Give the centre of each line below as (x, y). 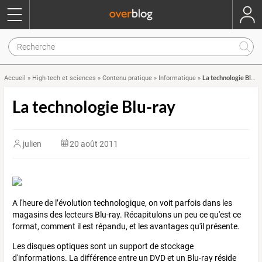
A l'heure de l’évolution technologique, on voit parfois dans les (122, 203)
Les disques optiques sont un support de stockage (103, 246)
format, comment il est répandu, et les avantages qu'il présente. (126, 226)
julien (32, 144)
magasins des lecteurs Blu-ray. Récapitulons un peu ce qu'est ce (127, 214)
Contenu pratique (127, 78)
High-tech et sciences (64, 78)
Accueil (15, 78)
